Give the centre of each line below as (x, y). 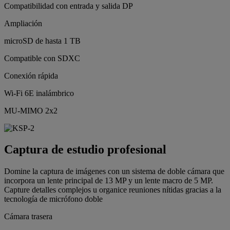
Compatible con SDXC (42, 58)
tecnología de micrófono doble (53, 199)
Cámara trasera (28, 217)
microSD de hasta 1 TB (42, 41)
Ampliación (23, 23)
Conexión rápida (31, 75)
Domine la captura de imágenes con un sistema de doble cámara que (114, 171)
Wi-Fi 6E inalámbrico (39, 93)
